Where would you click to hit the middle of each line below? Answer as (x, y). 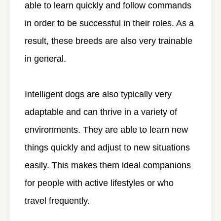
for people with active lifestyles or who (99, 183)
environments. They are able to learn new (106, 130)
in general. (45, 59)
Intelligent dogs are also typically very (98, 94)
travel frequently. (57, 201)
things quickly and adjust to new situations (107, 147)
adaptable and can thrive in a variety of (101, 112)
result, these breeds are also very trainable (109, 41)
